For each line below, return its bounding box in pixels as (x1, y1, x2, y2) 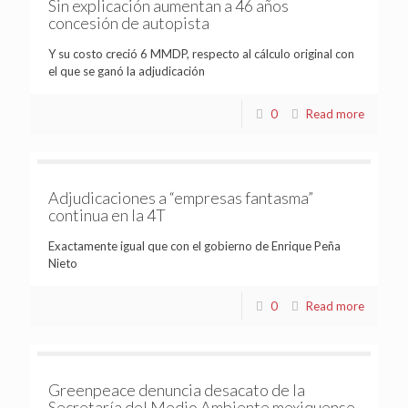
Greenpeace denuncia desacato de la (48, 379, 305, 400)
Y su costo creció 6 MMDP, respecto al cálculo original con (48, 46, 354, 61)
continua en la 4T (48, 204, 166, 225)
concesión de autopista (48, 12, 209, 33)
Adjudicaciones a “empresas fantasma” (48, 187, 313, 208)
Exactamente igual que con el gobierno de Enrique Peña (48, 238, 341, 253)
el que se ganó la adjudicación (48, 63, 205, 78)
